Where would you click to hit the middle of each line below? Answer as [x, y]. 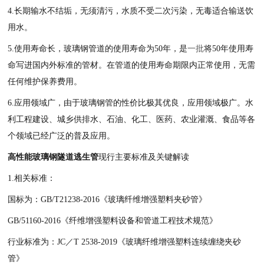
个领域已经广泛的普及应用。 [62, 136]
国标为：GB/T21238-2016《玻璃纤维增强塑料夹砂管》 [108, 199]
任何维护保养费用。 [45, 82]
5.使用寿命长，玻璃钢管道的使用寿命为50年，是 [98, 49]
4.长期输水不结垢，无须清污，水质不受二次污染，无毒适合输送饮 [131, 11]
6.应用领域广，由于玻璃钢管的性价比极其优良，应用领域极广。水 [131, 103]
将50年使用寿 [229, 49]
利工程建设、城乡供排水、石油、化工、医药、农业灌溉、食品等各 [132, 119]
